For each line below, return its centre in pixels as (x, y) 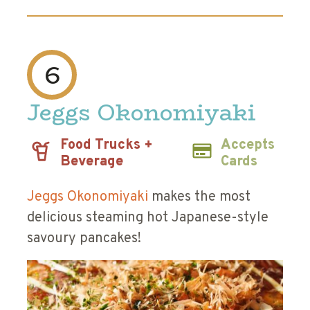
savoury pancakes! (84, 239)
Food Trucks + (107, 146)
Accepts (248, 146)
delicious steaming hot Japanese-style (148, 218)
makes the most (201, 198)
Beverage (92, 162)
